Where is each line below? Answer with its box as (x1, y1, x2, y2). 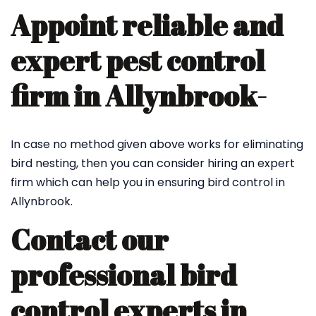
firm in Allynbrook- (11, 77, 267, 115)
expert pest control (11, 42, 265, 80)
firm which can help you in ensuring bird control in (11, 174, 285, 190)
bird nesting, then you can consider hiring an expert (11, 155, 295, 171)
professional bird (11, 256, 237, 294)
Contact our (11, 221, 169, 259)
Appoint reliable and (11, 6, 284, 44)
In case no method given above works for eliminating (11, 136, 303, 152)
